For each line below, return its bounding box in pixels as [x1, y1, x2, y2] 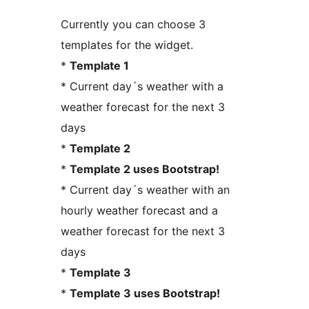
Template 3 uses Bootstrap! [70, 286, 220, 300]
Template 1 [70, 58, 129, 72]
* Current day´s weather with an [61, 182, 230, 197]
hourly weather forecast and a [61, 203, 218, 217]
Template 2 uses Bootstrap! [70, 161, 219, 176]
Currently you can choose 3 [61, 17, 206, 31]
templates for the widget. [61, 37, 193, 52]
